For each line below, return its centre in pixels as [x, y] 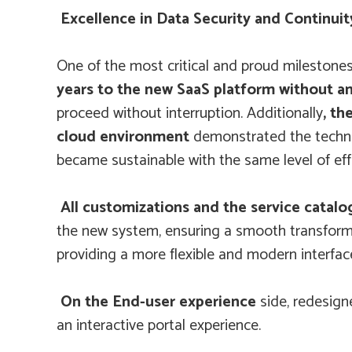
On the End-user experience [160, 302]
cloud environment [125, 137]
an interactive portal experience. [159, 326]
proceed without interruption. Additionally [190, 114]
